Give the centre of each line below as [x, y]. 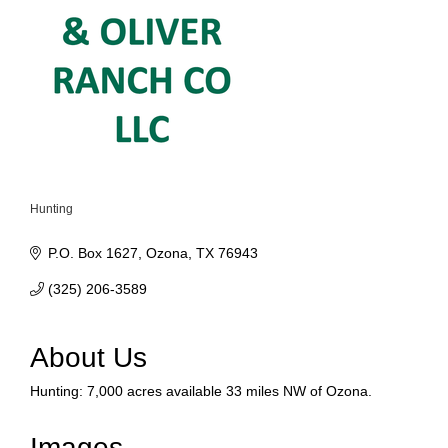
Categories [68, 222]
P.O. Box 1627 [92, 253]
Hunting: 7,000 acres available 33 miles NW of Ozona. [201, 391]
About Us [88, 357]
